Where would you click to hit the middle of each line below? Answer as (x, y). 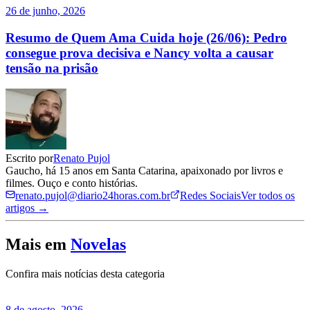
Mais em (36, 245)
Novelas (98, 245)
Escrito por (29, 158)
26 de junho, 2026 (45, 10)
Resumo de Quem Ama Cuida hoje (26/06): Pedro (146, 37)
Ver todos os (268, 196)
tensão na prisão (52, 68)
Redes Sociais (210, 196)
